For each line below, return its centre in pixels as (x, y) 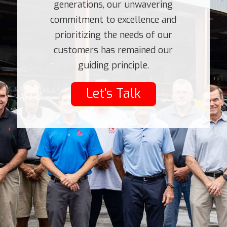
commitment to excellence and (113, 20)
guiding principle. (113, 66)
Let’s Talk (113, 94)
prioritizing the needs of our (113, 35)
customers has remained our (113, 50)
